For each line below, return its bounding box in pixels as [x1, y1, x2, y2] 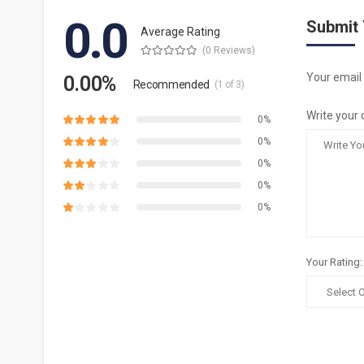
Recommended [132, 77, 210, 91]
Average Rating [140, 24, 220, 38]
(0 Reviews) [201, 44, 255, 56]
